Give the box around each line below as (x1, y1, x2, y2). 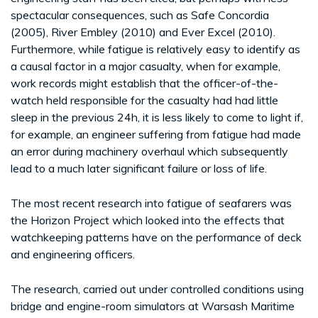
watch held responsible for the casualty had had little (11, 92, 278, 107)
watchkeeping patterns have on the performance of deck (11, 229, 302, 244)
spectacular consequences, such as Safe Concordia (11, 7, 269, 22)
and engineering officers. (11, 246, 135, 261)
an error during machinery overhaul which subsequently (11, 143, 288, 158)
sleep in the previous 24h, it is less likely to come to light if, (11, 109, 303, 124)
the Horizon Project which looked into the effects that (11, 212, 285, 227)
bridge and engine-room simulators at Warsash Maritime (11, 298, 295, 313)
